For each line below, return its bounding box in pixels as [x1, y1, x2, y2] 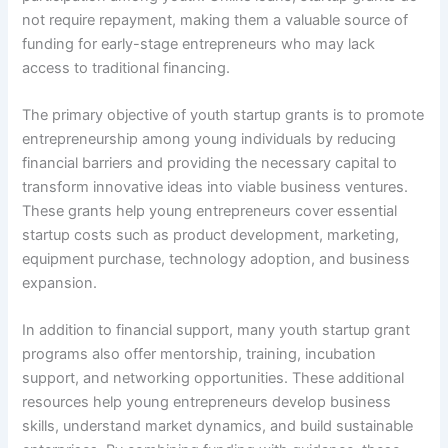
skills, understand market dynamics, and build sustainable [22, 417, 414, 436]
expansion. [22, 274, 98, 293]
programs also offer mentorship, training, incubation [22, 345, 377, 364]
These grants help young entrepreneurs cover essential [22, 202, 398, 221]
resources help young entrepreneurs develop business [22, 393, 392, 412]
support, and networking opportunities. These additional [22, 369, 405, 388]
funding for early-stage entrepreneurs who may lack [22, 34, 376, 53]
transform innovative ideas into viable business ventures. [22, 178, 409, 197]
